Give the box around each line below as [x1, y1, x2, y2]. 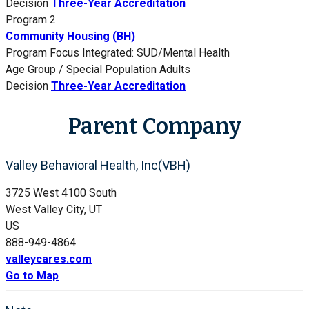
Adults [159, 63, 190, 77]
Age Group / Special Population [6, 63, 157, 77]
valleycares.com [6, 252, 92, 266]
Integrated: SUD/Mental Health [82, 46, 230, 60]
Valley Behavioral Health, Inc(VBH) [6, 157, 190, 172]
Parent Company [68, 113, 241, 140]
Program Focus [6, 46, 79, 60]
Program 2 [6, 13, 56, 27]
